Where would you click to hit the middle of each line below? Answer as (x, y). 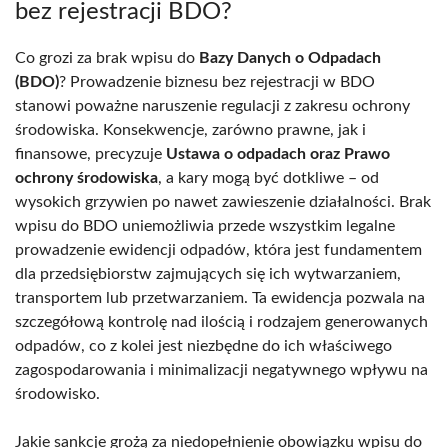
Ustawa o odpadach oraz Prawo (278, 153)
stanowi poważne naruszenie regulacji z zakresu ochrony (212, 105)
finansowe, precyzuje (90, 153)
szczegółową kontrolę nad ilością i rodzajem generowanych (221, 321)
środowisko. (57, 393)
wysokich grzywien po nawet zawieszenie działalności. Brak (223, 201)
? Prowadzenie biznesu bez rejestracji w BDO (217, 81)
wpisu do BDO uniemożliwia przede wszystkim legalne (205, 225)
